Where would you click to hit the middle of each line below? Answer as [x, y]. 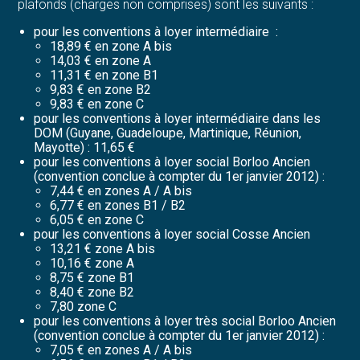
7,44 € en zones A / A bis [121, 190]
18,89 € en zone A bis [111, 46]
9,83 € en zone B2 [101, 89]
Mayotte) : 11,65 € [85, 147]
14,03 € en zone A [101, 60]
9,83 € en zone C [97, 104]
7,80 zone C [84, 306]
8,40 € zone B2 [92, 292]
